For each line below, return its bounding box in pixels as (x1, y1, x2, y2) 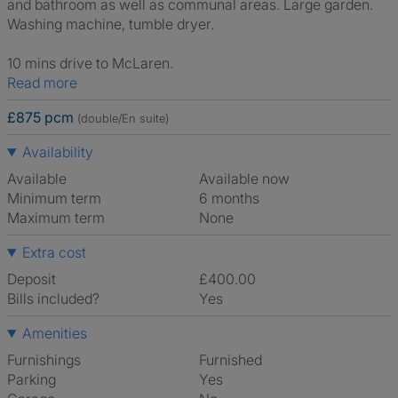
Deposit (7, 270, 56, 288)
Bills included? (7, 290, 99, 307)
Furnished (206, 351, 262, 369)
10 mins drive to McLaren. (7, 54, 173, 72)
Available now (208, 170, 290, 187)
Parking (7, 370, 56, 388)
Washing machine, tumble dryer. (7, 15, 214, 33)
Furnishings (7, 351, 81, 369)
